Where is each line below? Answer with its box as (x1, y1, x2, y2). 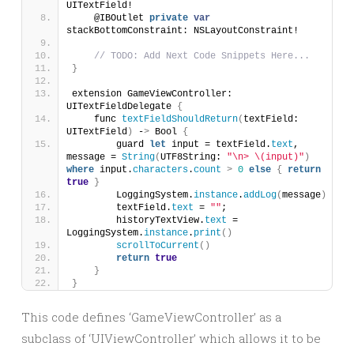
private (149, 13, 188, 24)
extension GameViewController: (72, 88, 232, 100)
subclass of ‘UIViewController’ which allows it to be (21, 330, 321, 346)
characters (133, 164, 188, 175)
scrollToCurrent (116, 240, 199, 251)
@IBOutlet (72, 13, 149, 24)
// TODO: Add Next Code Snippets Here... (94, 51, 310, 62)
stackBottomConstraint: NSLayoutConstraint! (66, 25, 299, 36)
